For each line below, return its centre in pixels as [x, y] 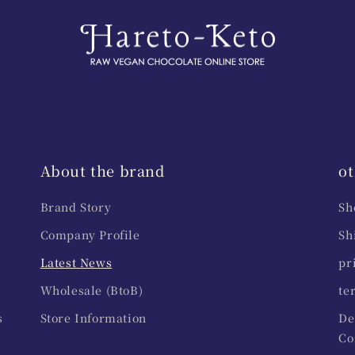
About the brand [102, 171]
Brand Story [76, 207]
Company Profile [90, 235]
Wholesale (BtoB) [92, 290]
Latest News [76, 263]
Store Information [93, 318]
